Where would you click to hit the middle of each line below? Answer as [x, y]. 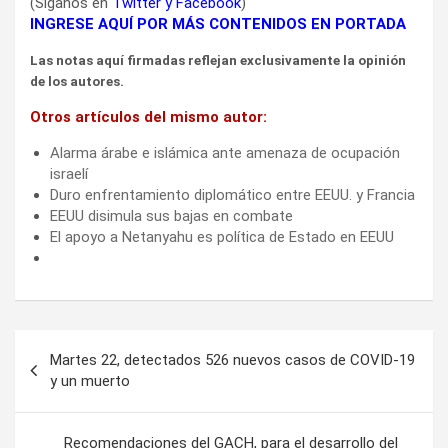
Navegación [81, 344]
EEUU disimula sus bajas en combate [171, 215]
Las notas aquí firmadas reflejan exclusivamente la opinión [218, 60]
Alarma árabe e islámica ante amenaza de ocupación [225, 152]
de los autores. [77, 81]
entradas [63, 408]
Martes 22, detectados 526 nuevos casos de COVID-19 [232, 359]
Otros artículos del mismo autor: [148, 116]
